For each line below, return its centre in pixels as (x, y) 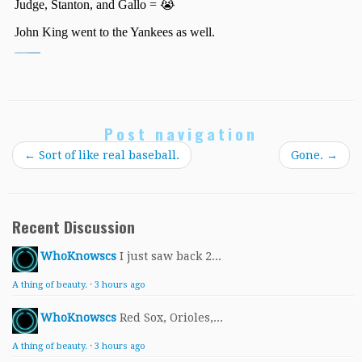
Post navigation (181, 134)
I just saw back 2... (170, 257)
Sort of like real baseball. (107, 156)
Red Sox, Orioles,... (171, 318)
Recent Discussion (74, 227)
